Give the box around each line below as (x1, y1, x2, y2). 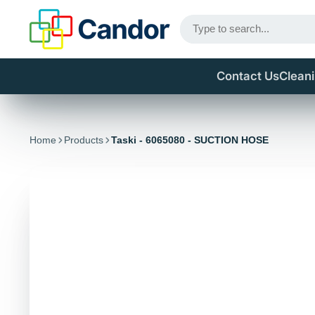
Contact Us (217, 69, 280, 83)
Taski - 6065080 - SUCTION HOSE (111, 134, 269, 146)
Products (64, 134, 104, 146)
